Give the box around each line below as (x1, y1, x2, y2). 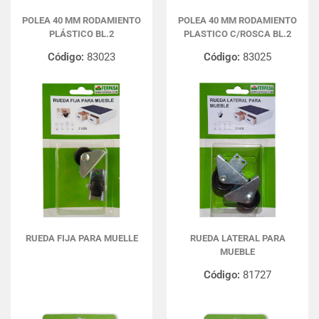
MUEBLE (220, 246, 255, 257)
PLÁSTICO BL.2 (49, 28, 114, 39)
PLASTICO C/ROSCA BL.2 (184, 28, 291, 39)
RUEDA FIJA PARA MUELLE (25, 233, 138, 244)
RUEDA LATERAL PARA (189, 233, 286, 244)
